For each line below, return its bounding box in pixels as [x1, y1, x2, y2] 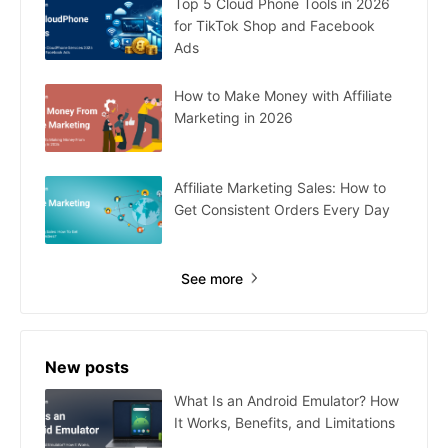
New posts [45, 356, 129, 377]
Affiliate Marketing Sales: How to [174, 178, 386, 196]
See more [180, 269, 243, 287]
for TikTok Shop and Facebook [174, 16, 375, 34]
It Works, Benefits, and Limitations [174, 413, 395, 431]
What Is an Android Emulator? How [174, 391, 399, 409]
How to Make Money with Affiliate [174, 86, 392, 104]
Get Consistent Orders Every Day [174, 200, 390, 218]
